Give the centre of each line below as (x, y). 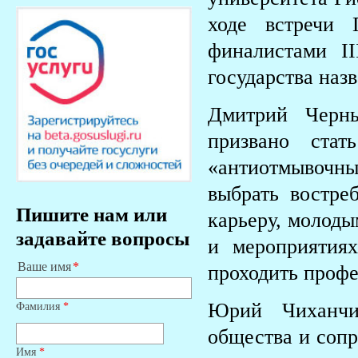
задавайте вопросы (103, 239)
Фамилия (40, 306)
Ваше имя (44, 267)
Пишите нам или (91, 215)
